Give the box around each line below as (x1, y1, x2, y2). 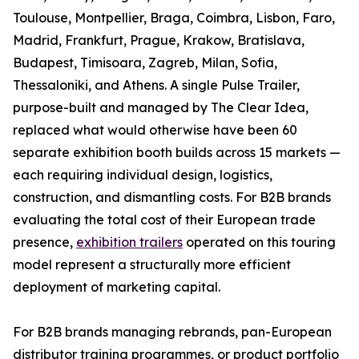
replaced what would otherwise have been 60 (13, 121, 297, 138)
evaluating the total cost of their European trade (13, 211, 316, 228)
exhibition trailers (76, 233, 183, 250)
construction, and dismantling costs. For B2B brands (13, 188, 331, 205)
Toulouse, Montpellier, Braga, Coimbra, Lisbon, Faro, (13, 9, 335, 26)
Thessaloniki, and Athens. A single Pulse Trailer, (13, 76, 300, 93)
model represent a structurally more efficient (13, 256, 291, 272)
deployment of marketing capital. (13, 278, 220, 295)
